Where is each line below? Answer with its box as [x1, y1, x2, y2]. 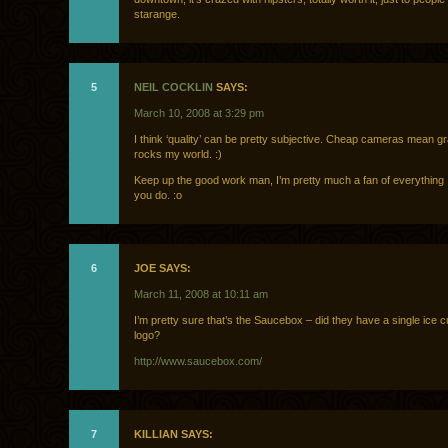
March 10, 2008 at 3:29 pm [134, 107, 264, 120]
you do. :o [134, 189, 182, 202]
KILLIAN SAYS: [134, 428, 213, 441]
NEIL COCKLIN [134, 81, 213, 94]
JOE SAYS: [134, 262, 191, 275]
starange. [134, 8, 180, 21]
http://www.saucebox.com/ [134, 355, 262, 368]
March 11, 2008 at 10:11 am [134, 288, 268, 301]
